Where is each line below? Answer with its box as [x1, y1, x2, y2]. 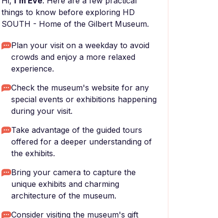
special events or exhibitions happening [11, 94, 157, 104]
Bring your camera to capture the [11, 167, 136, 177]
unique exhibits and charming [11, 179, 119, 189]
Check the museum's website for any [11, 83, 149, 92]
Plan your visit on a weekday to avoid [11, 40, 149, 50]
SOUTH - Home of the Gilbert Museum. [1, 19, 149, 29]
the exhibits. [11, 148, 55, 158]
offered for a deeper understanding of [11, 137, 152, 146]
